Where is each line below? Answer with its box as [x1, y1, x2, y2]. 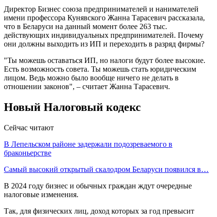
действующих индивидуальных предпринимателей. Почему [4, 31, 203, 39]
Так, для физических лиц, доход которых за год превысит [4, 206, 194, 215]
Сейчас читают [4, 123, 54, 132]
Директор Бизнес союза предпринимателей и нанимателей [4, 4, 199, 13]
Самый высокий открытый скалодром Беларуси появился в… [4, 165, 209, 173]
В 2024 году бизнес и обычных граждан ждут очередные [4, 181, 192, 190]
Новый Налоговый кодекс [4, 100, 141, 113]
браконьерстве [4, 148, 51, 157]
